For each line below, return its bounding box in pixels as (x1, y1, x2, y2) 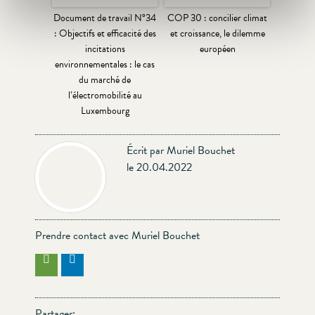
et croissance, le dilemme (169, 26, 265, 41)
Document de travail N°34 (53, 11, 156, 26)
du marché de (79, 72, 131, 88)
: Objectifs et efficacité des (53, 26, 156, 41)
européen (199, 41, 236, 57)
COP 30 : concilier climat (167, 11, 267, 26)
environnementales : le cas (55, 57, 155, 72)
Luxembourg (80, 103, 129, 119)
